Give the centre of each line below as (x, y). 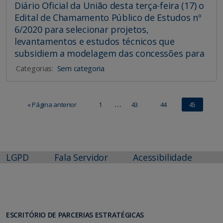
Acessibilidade (163, 158)
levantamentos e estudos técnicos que (95, 42)
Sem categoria (81, 68)
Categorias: (35, 68)
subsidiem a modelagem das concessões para (110, 54)
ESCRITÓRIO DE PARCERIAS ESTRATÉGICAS (75, 215)
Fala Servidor (81, 158)
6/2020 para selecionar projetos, (82, 30)
